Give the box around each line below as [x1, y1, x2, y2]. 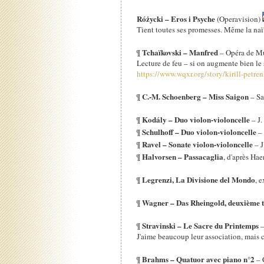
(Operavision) [217, 13, 263, 24]
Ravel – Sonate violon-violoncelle [142, 138, 253, 150]
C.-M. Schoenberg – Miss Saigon [142, 90, 251, 102]
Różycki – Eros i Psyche [137, 12, 217, 24]
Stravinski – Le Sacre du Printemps [142, 219, 259, 231]
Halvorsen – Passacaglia [142, 150, 224, 162]
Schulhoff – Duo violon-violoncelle [142, 126, 257, 137]
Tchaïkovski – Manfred [142, 46, 220, 58]
